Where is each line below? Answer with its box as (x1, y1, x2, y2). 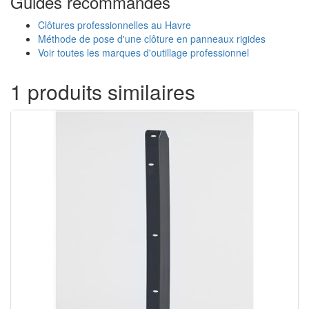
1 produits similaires (10, 77, 195, 106)
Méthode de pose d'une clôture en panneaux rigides (38, 32, 266, 46)
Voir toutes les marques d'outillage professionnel (38, 46, 249, 59)
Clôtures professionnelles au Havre (38, 18, 191, 32)
